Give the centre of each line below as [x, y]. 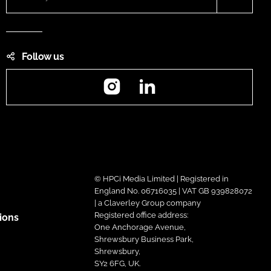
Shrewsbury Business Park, [144, 240]
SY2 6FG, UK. [117, 264]
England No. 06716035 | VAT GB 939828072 [173, 191]
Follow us [43, 57]
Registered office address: [141, 215]
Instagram [145, 79]
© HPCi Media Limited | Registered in [161, 179]
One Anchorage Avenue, [140, 227]
